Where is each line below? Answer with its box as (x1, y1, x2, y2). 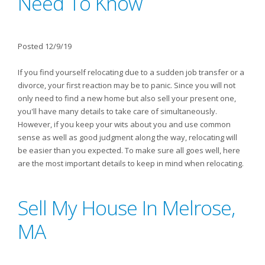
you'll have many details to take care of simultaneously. (18, 106, 217, 117)
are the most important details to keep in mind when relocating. (18, 158, 244, 169)
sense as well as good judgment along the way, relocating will (18, 132, 237, 143)
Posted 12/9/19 (18, 41, 72, 51)
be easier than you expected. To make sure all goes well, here (18, 145, 240, 156)
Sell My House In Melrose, (18, 194, 235, 221)
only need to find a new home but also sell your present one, (18, 93, 236, 104)
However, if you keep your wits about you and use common (18, 119, 231, 130)
